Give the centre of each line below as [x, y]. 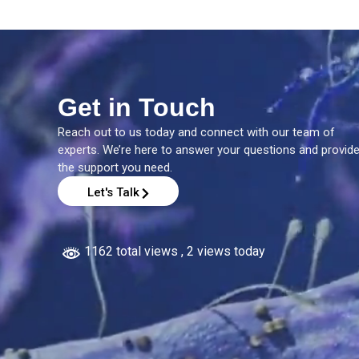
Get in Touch [137, 107]
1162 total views [131, 251]
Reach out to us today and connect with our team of [196, 132]
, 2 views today [223, 251]
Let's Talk [113, 192]
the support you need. [115, 167]
